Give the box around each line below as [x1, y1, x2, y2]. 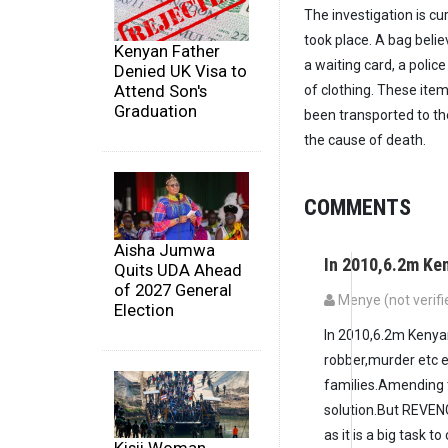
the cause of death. [304, 131, 426, 148]
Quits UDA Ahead [114, 259, 242, 280]
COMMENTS [304, 193, 411, 220]
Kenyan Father [114, 41, 220, 62]
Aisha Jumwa [114, 239, 215, 260]
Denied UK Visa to [114, 61, 247, 82]
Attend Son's [114, 81, 207, 102]
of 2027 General [114, 279, 232, 300]
